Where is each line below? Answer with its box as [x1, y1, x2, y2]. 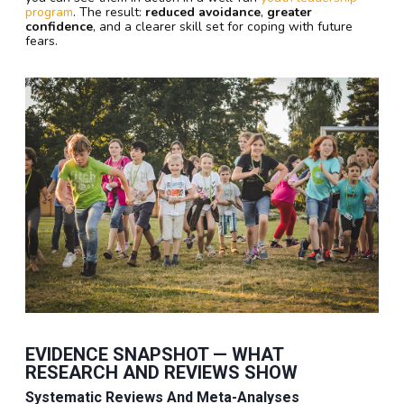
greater [267, 3, 312, 21]
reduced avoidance [145, 3, 261, 21]
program [25, 3, 73, 21]
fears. [25, 32, 58, 50]
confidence [25, 17, 93, 35]
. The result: [73, 3, 145, 21]
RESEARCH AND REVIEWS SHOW [25, 362, 298, 384]
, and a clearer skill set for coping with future [93, 17, 353, 35]
